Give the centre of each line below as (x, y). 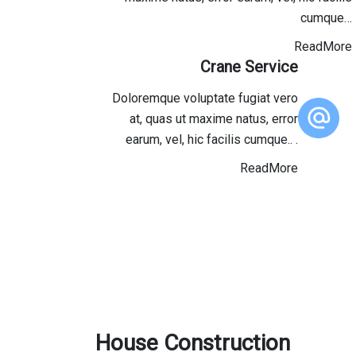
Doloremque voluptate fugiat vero (205, 98)
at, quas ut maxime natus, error (214, 119)
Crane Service (250, 67)
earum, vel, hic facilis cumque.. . (212, 139)
